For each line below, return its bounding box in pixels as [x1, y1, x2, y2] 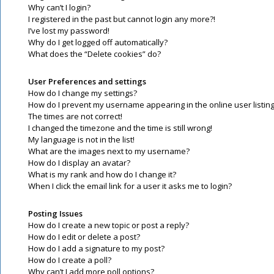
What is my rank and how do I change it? [28, 169, 176, 180]
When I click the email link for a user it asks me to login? [28, 180, 232, 191]
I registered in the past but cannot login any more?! [28, 13, 215, 24]
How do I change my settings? [28, 87, 137, 98]
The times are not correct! [28, 111, 122, 122]
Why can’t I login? [28, 2, 91, 13]
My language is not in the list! [28, 134, 135, 145]
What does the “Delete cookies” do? [28, 48, 161, 59]
